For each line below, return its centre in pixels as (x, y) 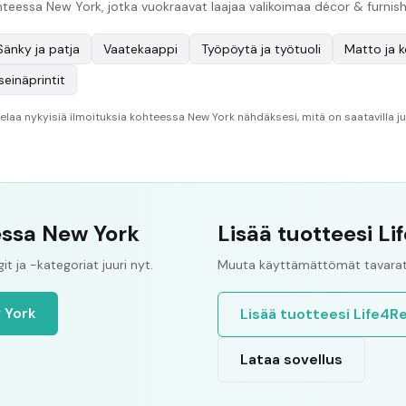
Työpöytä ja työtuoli (261, 49)
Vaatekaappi (140, 49)
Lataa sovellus (291, 359)
